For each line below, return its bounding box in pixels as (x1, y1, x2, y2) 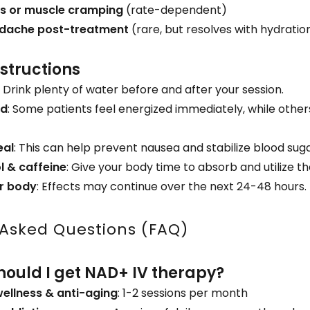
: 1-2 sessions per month (118, 285, 248, 301)
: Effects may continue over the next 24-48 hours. (37, 179, 307, 194)
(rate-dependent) (123, 2, 228, 18)
